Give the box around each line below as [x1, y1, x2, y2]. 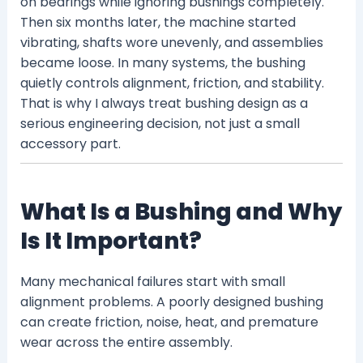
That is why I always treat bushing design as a [19, 94, 308, 113]
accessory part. [19, 135, 121, 154]
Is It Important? [19, 225, 202, 258]
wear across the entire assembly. [19, 332, 233, 352]
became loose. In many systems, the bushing [19, 53, 305, 73]
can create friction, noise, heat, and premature [19, 312, 318, 331]
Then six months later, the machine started [19, 13, 296, 32]
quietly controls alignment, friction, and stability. [19, 74, 324, 93]
